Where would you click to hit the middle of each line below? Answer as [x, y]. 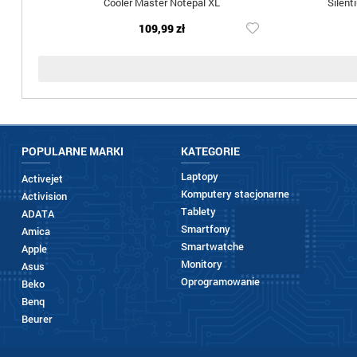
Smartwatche [212, 246]
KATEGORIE [210, 151]
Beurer [37, 319]
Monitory [201, 264]
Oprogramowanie [220, 281]
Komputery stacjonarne [235, 194]
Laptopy [199, 176]
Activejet [42, 178]
